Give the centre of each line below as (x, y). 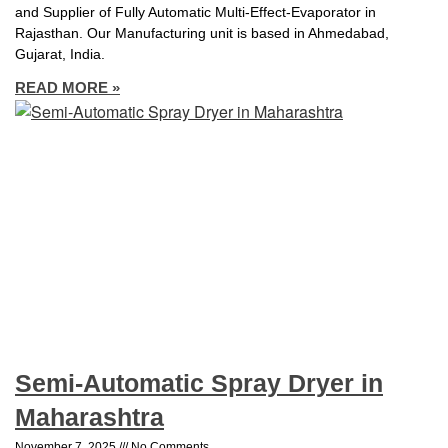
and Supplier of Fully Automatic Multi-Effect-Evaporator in (195, 12)
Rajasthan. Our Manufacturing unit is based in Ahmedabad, (202, 33)
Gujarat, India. (60, 54)
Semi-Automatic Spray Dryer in (199, 382)
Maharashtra (89, 416)
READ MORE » (67, 88)
